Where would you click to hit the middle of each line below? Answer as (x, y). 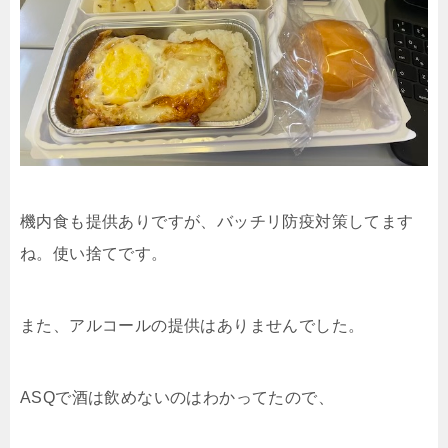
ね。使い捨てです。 (94, 253)
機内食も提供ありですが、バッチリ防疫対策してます (217, 221)
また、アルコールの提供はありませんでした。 (192, 325)
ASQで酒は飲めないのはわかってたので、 (177, 397)
